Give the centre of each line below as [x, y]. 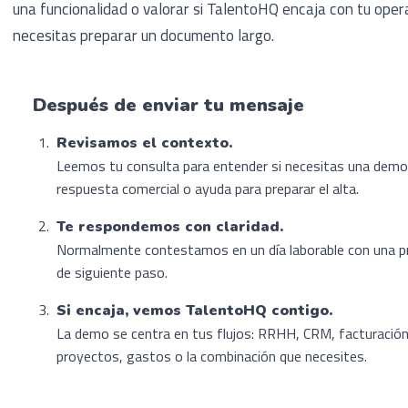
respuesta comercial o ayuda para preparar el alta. [207, 188]
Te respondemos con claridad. [169, 226]
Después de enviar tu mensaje [168, 105]
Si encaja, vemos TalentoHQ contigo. [194, 310]
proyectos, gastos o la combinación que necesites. [211, 356]
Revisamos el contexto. [144, 143]
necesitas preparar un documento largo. [143, 36]
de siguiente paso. [112, 272]
